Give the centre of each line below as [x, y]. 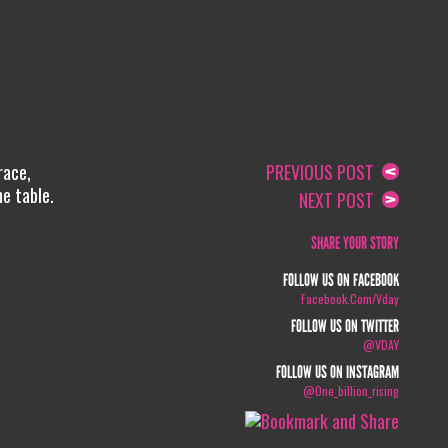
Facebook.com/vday [350, 298]
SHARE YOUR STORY [355, 243]
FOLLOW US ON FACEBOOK [341, 280]
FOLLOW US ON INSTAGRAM [338, 372]
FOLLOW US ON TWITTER [345, 326]
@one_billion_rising [351, 390]
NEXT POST [341, 200]
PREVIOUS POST [324, 172]
